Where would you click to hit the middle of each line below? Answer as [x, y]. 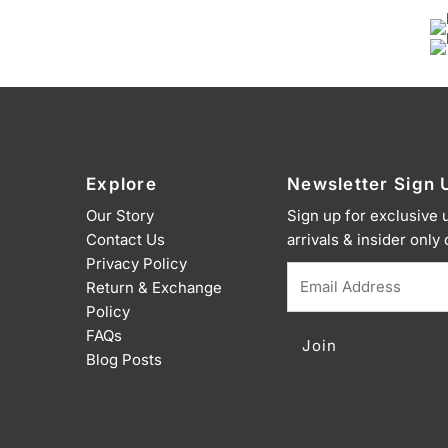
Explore [121, 183]
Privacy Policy [136, 263]
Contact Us [125, 239]
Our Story [120, 215]
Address [315, 296]
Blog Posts [124, 359]
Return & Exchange [154, 287]
